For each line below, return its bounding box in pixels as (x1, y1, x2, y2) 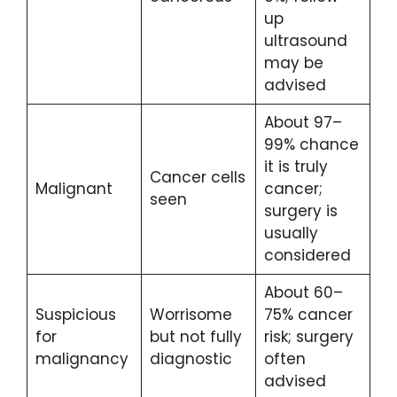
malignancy (35, 348, 128, 370)
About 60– (263, 282, 343, 304)
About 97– (263, 112, 342, 134)
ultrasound (263, 30, 347, 52)
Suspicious (35, 304, 116, 326)
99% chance (263, 134, 359, 156)
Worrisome (149, 304, 232, 326)
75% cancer (263, 304, 353, 326)
